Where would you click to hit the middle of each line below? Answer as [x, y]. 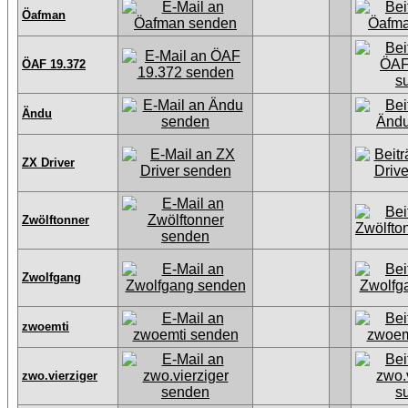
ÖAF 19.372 [54, 64]
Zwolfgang [51, 277]
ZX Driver [48, 163]
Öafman [44, 15]
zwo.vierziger [60, 376]
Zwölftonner [56, 220]
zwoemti [46, 326]
